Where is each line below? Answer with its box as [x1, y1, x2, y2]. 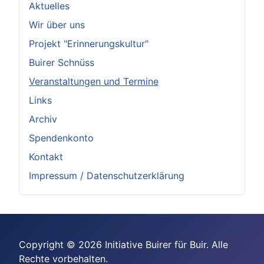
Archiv [29, 113, 57, 125]
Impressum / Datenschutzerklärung [29, 169, 184, 181]
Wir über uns [29, 18, 85, 31]
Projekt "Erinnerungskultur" [29, 37, 148, 49]
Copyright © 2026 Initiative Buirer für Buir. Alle [19, 239, 228, 250]
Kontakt [29, 150, 63, 163]
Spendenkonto [29, 131, 94, 144]
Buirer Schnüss [29, 56, 94, 68]
